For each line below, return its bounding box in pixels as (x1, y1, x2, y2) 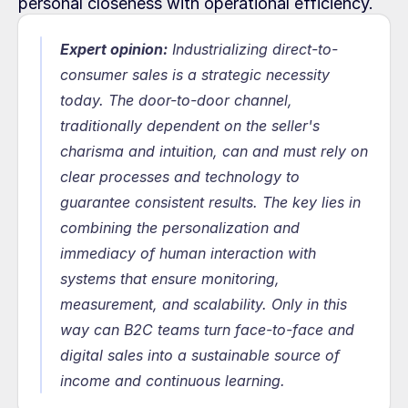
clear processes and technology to (60, 168, 300, 186)
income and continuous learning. (60, 372, 285, 390)
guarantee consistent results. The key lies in (60, 193, 361, 211)
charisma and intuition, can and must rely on (60, 142, 368, 160)
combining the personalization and (60, 219, 300, 237)
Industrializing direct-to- (168, 40, 338, 58)
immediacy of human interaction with (60, 244, 316, 262)
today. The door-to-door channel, (60, 91, 292, 109)
